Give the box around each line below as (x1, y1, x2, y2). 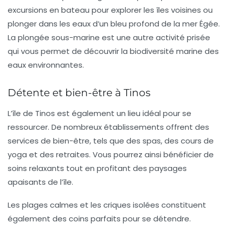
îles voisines (156, 5, 201, 16)
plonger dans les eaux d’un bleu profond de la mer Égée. (8, 18, 220, 30)
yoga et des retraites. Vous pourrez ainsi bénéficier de (8, 149, 214, 160)
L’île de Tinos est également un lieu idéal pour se (8, 108, 191, 119)
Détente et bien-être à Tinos (8, 87, 151, 99)
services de (8, 135, 53, 147)
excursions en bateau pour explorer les (8, 5, 156, 16)
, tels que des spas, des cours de (90, 135, 214, 147)
